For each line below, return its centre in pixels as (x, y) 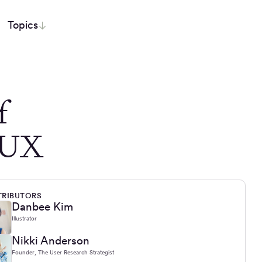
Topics (23, 25)
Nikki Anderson (51, 241)
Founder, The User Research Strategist (63, 252)
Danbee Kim (42, 207)
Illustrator (24, 218)
